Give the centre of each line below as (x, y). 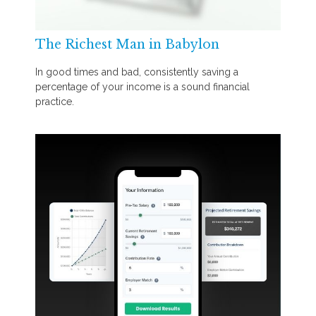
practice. (55, 101)
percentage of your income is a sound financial (142, 86)
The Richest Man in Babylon (127, 45)
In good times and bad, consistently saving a (137, 72)
